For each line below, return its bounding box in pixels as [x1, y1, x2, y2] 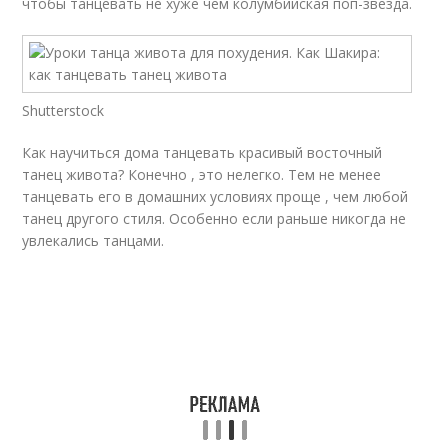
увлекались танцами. [22, 231, 165, 250]
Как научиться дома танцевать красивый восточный [22, 143, 383, 162]
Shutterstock [22, 101, 105, 120]
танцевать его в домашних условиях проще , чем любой [22, 187, 409, 206]
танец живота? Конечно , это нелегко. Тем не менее [22, 165, 382, 184]
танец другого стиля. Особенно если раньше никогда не [22, 209, 407, 228]
